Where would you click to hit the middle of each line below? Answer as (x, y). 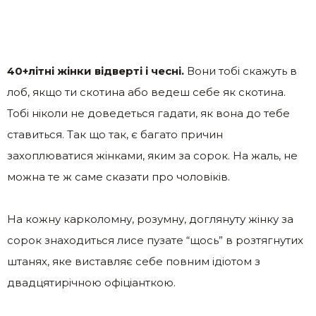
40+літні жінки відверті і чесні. (97, 71)
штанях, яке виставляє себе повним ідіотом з (134, 262)
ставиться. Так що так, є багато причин (115, 135)
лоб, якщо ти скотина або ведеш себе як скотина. (146, 92)
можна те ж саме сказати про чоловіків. (119, 177)
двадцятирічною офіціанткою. (91, 283)
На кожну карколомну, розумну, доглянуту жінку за (150, 219)
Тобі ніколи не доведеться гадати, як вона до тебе (148, 114)
